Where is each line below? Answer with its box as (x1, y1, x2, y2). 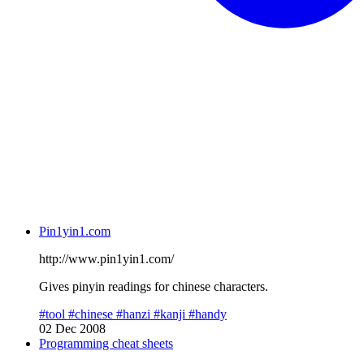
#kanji (154, 306, 188, 321)
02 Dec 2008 (39, 321, 106, 336)
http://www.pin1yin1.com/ (39, 251, 174, 266)
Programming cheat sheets (39, 336, 173, 350)
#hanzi (116, 306, 154, 321)
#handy (188, 306, 227, 321)
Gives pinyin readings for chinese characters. (39, 279, 268, 293)
